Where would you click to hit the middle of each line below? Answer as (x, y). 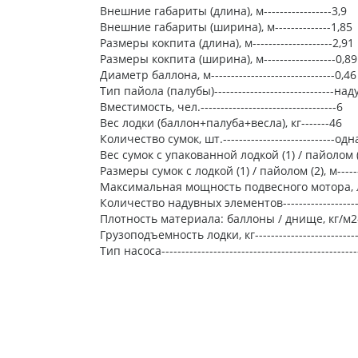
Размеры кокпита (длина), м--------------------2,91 (227, 43)
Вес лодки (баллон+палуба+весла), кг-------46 (221, 123)
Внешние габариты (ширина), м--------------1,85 (226, 27)
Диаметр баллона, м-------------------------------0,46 (228, 75)
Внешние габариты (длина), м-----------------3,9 (223, 11)
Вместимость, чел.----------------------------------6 (221, 107)
